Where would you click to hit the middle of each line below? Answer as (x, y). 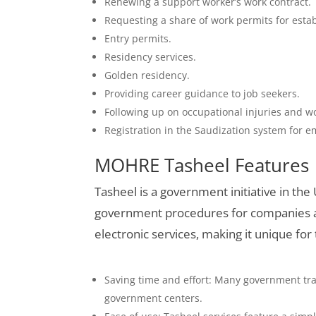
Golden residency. (147, 75)
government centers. (154, 298)
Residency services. (151, 56)
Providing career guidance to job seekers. (202, 93)
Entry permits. (138, 38)
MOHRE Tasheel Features (202, 165)
